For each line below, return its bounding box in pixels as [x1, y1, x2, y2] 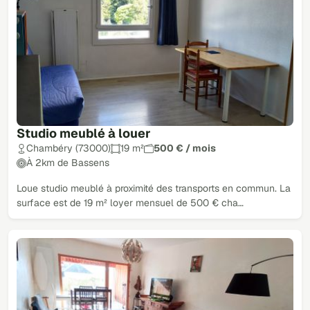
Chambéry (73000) [26, 142, 111, 155]
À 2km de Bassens [26, 156, 109, 170]
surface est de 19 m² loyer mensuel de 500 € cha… [17, 197, 244, 210]
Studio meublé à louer [17, 125, 151, 142]
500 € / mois [154, 142, 216, 155]
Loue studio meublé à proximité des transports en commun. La [17, 182, 291, 195]
